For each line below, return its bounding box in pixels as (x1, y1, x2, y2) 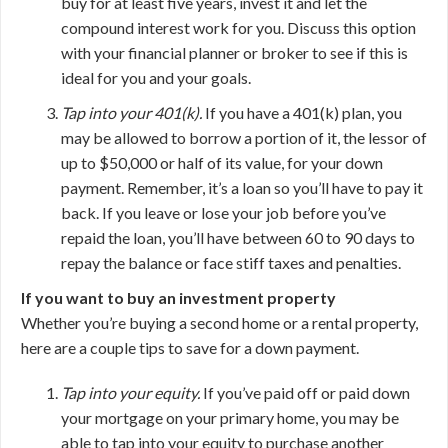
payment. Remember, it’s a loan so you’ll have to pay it (61, 178, 423, 197)
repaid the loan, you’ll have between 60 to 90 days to (61, 228, 415, 247)
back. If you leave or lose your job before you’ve (61, 203, 386, 222)
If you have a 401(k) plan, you (202, 103, 402, 122)
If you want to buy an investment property (21, 288, 336, 307)
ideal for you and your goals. (61, 68, 251, 87)
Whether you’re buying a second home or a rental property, (21, 313, 418, 332)
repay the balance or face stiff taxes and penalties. (61, 253, 401, 272)
